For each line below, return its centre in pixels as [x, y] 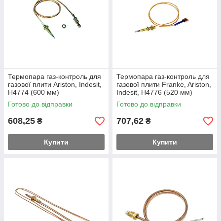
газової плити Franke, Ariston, [164, 84]
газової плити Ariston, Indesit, [55, 84]
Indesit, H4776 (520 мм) [154, 92]
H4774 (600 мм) [34, 92]
